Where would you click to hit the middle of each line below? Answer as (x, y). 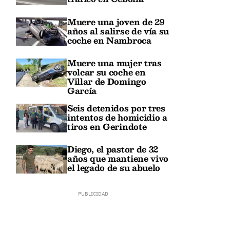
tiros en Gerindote (107, 126)
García (82, 90)
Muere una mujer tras (114, 63)
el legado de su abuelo (114, 168)
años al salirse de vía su (118, 31)
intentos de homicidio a (117, 117)
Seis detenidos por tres (116, 108)
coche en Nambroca (109, 40)
